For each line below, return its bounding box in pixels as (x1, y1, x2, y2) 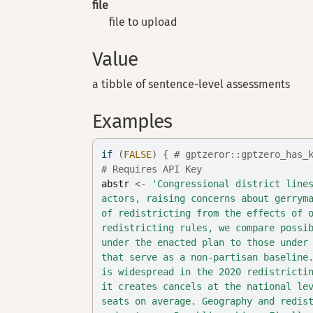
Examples (92, 110, 173, 133)
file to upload (109, 15, 178, 29)
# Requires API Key (101, 163, 203, 175)
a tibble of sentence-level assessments (92, 78, 291, 91)
